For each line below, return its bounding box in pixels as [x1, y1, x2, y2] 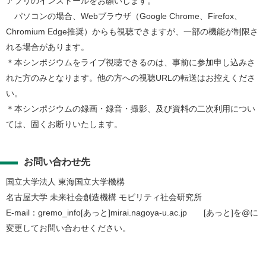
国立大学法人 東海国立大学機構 [6, 177, 125, 186]
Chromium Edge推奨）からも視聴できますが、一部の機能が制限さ [6, 27, 258, 36]
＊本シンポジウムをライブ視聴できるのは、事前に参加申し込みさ [6, 58, 255, 67]
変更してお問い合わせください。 [6, 223, 131, 233]
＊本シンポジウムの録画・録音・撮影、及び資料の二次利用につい [6, 104, 255, 113]
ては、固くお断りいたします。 [6, 119, 122, 129]
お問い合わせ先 [24, 157, 90, 167]
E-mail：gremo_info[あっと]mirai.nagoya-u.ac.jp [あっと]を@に [6, 208, 258, 217]
